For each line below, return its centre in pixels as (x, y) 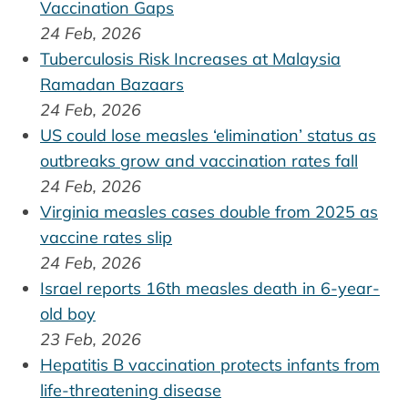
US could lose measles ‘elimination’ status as (208, 135)
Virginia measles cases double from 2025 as (209, 211)
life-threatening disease (131, 390)
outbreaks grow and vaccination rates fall (199, 160)
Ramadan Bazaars (112, 84)
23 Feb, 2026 (91, 339)
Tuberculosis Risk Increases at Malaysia (190, 58)
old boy (68, 313)
